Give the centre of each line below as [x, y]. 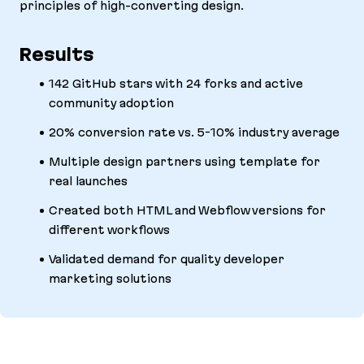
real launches [88, 182]
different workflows [109, 230]
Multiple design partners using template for [184, 162]
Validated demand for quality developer [167, 260]
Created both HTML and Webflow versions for [187, 211]
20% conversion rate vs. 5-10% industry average [194, 133]
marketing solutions [110, 279]
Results [57, 55]
